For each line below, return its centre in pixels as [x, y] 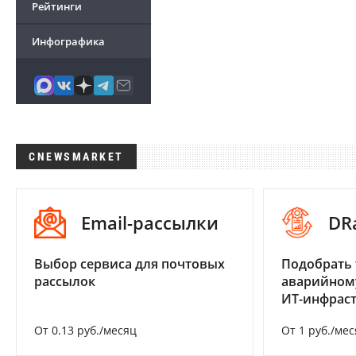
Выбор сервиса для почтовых [130, 264]
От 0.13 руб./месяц [85, 331]
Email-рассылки [150, 223]
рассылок [65, 282]
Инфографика [68, 41]
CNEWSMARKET [76, 157]
